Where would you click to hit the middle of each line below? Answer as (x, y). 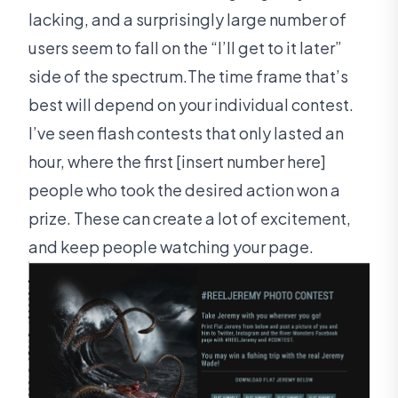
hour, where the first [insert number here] (177, 162)
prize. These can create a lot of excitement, (190, 219)
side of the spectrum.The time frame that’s (188, 76)
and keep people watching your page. (171, 247)
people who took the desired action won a (184, 190)
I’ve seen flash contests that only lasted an (186, 133)
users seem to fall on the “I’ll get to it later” (185, 48)
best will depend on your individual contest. (191, 105)
